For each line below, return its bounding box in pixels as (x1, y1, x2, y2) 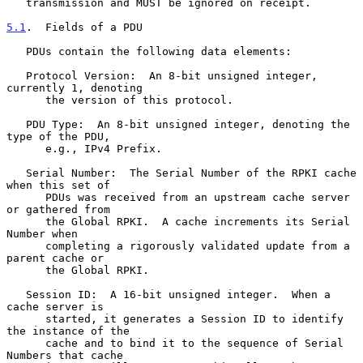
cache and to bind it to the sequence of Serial (6, 336, 45, 349)
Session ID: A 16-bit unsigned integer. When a (6, 288, 26, 301)
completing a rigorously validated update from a (6, 239, 45, 252)
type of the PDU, (6, 130, 110, 143)
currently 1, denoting (6, 81, 143, 94)
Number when (6, 227, 78, 240)
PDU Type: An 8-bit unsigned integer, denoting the (6, 117, 26, 130)
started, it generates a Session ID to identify (6, 312, 45, 325)
